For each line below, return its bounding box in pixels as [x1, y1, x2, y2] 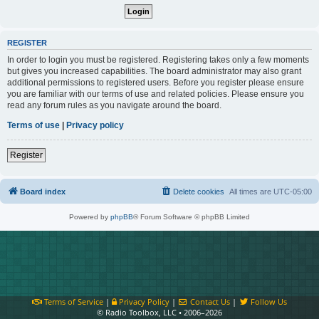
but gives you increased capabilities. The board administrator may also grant [7, 66, 301, 76]
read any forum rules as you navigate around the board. [7, 100, 221, 110]
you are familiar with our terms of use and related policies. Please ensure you [7, 88, 304, 99]
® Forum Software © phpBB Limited [133, 212, 250, 221]
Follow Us [249, 296, 288, 307]
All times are [229, 187, 273, 196]
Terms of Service [41, 296, 103, 307]
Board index [20, 187, 66, 196]
